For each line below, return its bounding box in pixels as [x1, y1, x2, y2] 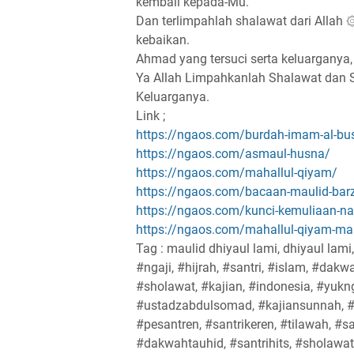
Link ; [136, 107, 165, 123]
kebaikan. [136, 32, 190, 47]
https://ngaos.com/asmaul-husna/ [136, 145, 330, 161]
